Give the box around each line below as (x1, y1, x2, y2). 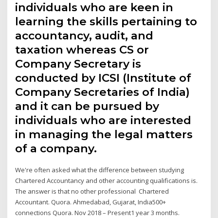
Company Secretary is (15, 56, 142, 71)
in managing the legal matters (15, 127, 193, 141)
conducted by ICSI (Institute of (15, 71, 192, 85)
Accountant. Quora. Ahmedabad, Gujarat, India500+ (15, 197, 166, 206)
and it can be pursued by (15, 99, 160, 113)
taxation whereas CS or (15, 42, 149, 56)
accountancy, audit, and (15, 28, 154, 42)
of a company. (15, 141, 97, 155)
